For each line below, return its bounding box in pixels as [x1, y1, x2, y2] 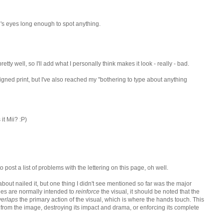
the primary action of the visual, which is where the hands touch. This [18, 196, 204, 203]
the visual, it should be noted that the [100, 188, 200, 195]
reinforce [76, 188, 100, 195]
